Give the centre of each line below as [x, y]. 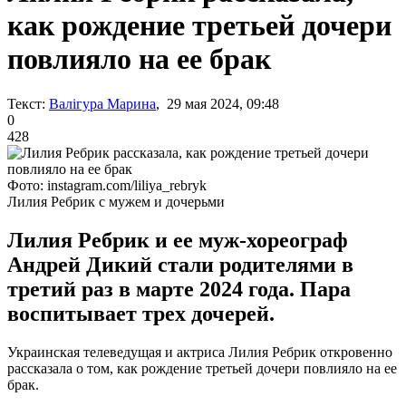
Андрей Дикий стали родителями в [180, 264]
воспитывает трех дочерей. [141, 313]
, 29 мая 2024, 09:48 [217, 103]
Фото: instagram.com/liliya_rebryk [107, 185]
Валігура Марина [102, 103]
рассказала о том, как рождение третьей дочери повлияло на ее [202, 368]
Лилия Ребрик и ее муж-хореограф [178, 240]
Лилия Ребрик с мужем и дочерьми [116, 201]
